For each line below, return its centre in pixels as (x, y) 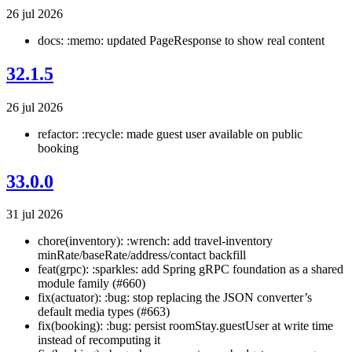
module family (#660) (92, 284)
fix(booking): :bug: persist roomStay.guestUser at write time (185, 326)
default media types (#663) (104, 312)
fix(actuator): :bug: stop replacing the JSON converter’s (175, 298)
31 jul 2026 (35, 214)
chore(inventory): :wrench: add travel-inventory (155, 241)
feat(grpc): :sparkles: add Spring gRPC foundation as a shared (191, 269)
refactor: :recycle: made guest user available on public (170, 134)
